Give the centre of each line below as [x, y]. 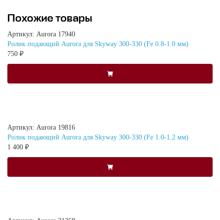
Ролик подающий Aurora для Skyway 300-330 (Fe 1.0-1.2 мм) [98, 137]
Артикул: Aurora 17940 [41, 34]
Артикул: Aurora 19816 [41, 127]
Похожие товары [50, 19]
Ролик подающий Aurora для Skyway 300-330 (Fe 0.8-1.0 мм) [98, 44]
